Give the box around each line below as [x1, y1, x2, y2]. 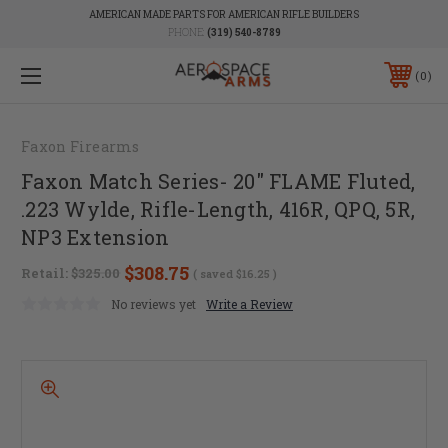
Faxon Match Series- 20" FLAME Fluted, [21, 167, 416, 194]
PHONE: [167, 26, 207, 39]
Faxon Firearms [21, 136, 140, 156]
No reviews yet [111, 295, 196, 312]
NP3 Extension [21, 223, 170, 250]
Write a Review [206, 295, 293, 312]
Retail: [21, 264, 71, 283]
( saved [193, 265, 233, 281]
